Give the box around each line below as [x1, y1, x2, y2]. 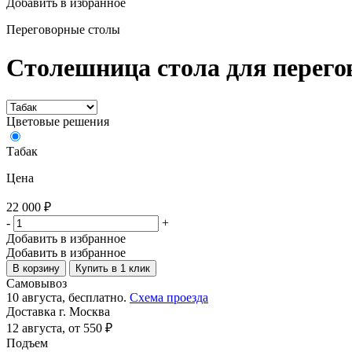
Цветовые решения [6, 114, 109, 128]
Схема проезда [130, 290, 208, 304]
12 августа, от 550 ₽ [6, 321, 112, 335]
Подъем [6, 335, 48, 350]
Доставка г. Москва [6, 304, 110, 318]
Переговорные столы [6, 23, 120, 36]
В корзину [13, 262, 60, 274]
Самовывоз [6, 276, 67, 290]
